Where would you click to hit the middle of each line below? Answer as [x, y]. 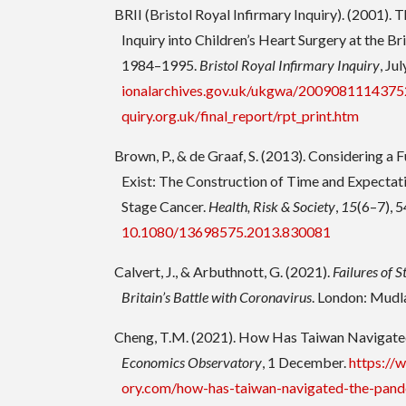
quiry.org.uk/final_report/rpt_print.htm [241, 116]
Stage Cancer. [165, 207]
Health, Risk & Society [272, 207]
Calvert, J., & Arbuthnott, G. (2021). [224, 272]
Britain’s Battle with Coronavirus [217, 297]
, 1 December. [306, 362]
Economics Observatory [192, 362]
